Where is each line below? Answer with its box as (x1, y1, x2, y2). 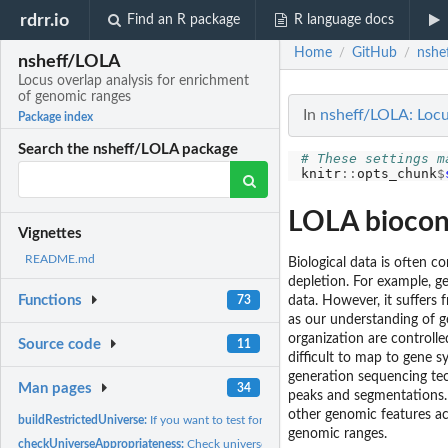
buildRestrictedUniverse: (18, 413, 151, 426)
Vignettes (18, 226, 83, 242)
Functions (18, 293, 83, 309)
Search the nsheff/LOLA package (18, 142, 239, 158)
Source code (18, 337, 102, 353)
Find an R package (127, 13, 241, 27)
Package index (18, 111, 94, 124)
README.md (25, 253, 95, 266)
